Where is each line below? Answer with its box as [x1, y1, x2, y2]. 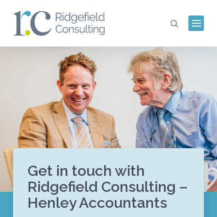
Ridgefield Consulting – [27, 178, 188, 196]
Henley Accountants [27, 194, 167, 212]
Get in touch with [27, 162, 145, 180]
